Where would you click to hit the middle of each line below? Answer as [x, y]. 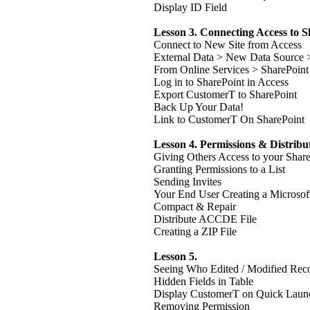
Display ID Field [190, 7]
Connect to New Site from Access [228, 45]
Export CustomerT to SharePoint [225, 94]
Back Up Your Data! [199, 107]
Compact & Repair [195, 207]
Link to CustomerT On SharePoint [229, 119]
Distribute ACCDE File [205, 219]
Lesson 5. [175, 256]
